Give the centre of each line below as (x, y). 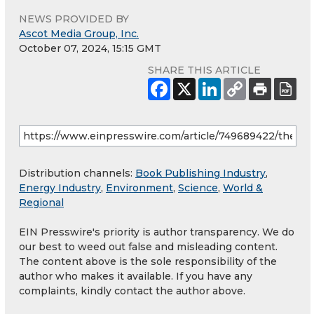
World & (243, 188)
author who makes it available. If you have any (136, 277)
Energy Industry (60, 188)
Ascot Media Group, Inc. (79, 34)
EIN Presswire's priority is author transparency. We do (157, 232)
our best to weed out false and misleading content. (148, 247)
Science (198, 188)
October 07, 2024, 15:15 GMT (90, 49)
